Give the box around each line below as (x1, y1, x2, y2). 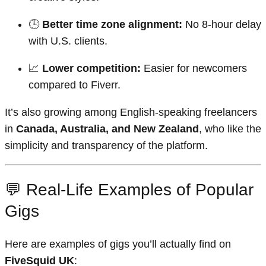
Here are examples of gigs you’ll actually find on (5, 238, 231, 251)
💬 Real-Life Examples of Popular (5, 180, 254, 199)
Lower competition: (42, 62, 141, 74)
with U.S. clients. (28, 34, 107, 47)
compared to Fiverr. (28, 78, 121, 91)
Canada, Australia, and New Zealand (16, 122, 199, 135)
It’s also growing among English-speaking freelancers (5, 106, 257, 118)
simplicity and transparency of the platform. (5, 139, 208, 151)
